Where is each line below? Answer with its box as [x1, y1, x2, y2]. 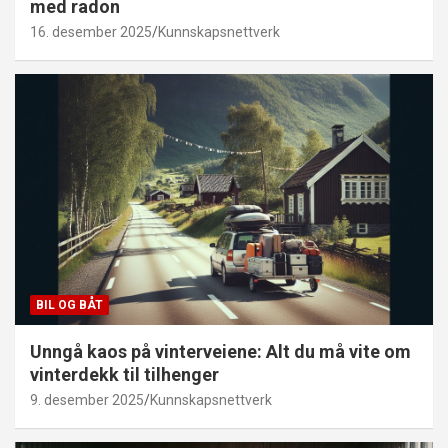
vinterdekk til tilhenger [30, 363, 219, 385]
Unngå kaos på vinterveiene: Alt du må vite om [30, 340, 411, 362]
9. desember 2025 [30, 391, 144, 408]
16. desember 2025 [30, 23, 152, 40]
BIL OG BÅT [36, 297, 103, 312]
